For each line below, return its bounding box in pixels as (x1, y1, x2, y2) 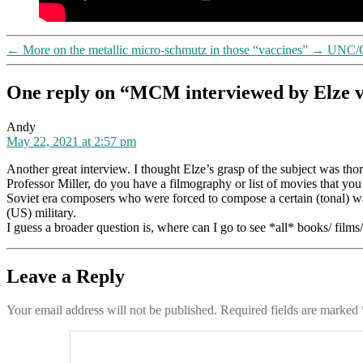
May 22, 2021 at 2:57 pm (6, 134, 136, 148)
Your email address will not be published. (6, 303, 217, 318)
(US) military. (6, 205, 76, 220)
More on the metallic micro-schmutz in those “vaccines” (23, 42, 308, 57)
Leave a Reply (6, 265, 125, 287)
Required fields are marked (220, 303, 361, 318)
